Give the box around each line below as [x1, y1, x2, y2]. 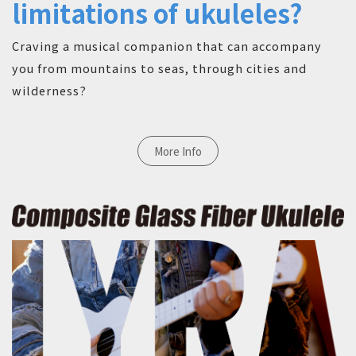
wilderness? [12, 81, 87, 99]
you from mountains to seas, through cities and [12, 59, 307, 76]
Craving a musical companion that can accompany [12, 37, 322, 54]
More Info [154, 142, 202, 159]
